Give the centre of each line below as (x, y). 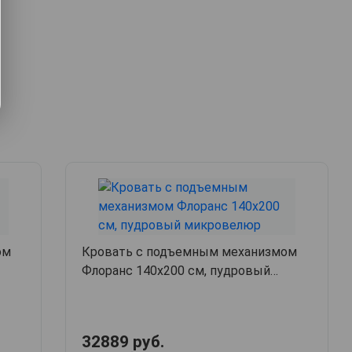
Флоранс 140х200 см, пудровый (176, 271)
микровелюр (121, 290)
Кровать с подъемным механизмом (190, 252)
